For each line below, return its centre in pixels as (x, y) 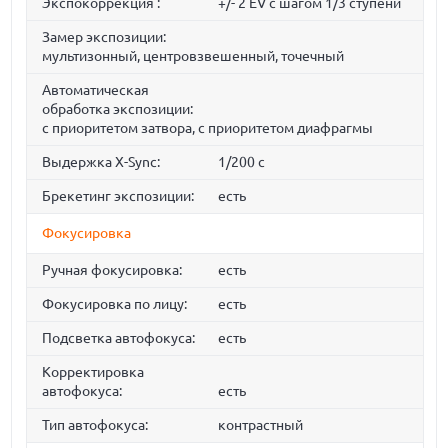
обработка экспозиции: (118, 109)
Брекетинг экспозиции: (118, 196)
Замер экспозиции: (104, 37)
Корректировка (93, 372)
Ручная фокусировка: (112, 270)
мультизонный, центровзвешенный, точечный (193, 56)
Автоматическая (96, 90)
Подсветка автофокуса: (119, 338)
